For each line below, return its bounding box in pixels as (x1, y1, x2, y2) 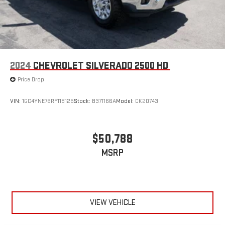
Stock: (74, 97, 92, 105)
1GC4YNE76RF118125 (22, 97, 74, 105)
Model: (116, 97, 135, 105)
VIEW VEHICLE (89, 197, 136, 207)
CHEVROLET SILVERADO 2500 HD (33, 60, 168, 72)
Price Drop (18, 76, 44, 84)
